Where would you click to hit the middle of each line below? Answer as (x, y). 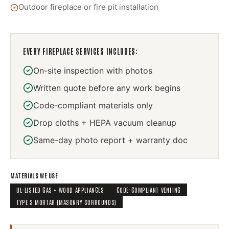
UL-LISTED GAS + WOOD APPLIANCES (60, 190)
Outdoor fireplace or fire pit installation (88, 7)
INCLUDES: (121, 51)
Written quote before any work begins (107, 88)
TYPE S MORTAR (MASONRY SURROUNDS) (66, 202)
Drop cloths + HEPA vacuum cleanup (105, 123)
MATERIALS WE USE (34, 175)
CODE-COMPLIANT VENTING (148, 190)
